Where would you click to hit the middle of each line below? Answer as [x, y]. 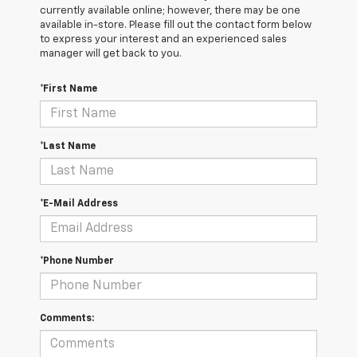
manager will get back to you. [111, 54]
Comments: [67, 319]
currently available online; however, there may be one [170, 11]
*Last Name [68, 147]
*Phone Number [77, 262]
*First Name [69, 90]
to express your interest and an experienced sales [163, 40]
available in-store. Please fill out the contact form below [176, 25]
